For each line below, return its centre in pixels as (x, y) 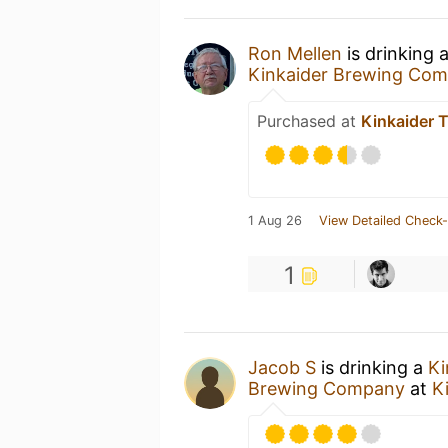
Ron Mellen (295, 53)
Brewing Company (326, 388)
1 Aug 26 (275, 220)
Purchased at (309, 121)
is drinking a (372, 367)
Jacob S (282, 367)
